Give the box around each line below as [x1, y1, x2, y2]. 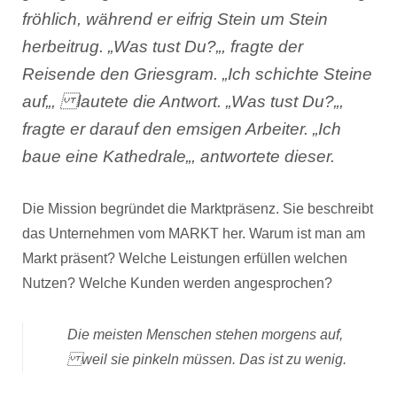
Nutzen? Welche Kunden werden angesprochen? [22, 276, 332, 291]
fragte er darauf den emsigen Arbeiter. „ [22, 120, 318, 138]
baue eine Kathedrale [22, 147, 186, 166]
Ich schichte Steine [228, 65, 372, 83]
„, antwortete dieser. [186, 147, 335, 166]
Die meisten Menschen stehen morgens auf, [67, 327, 343, 342]
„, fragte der [216, 37, 303, 56]
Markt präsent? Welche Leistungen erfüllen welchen [22, 251, 347, 266]
